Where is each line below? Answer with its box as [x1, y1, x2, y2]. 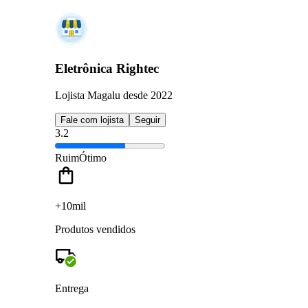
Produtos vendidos [55, 223, 135, 235]
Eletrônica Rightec [55, 61, 159, 76]
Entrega [55, 282, 89, 294]
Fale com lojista [60, 114, 124, 125]
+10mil [55, 199, 86, 212]
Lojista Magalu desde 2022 [55, 89, 173, 101]
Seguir [135, 114, 160, 125]
